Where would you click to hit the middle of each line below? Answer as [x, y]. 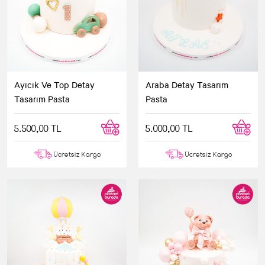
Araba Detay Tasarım [187, 84]
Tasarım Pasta [42, 98]
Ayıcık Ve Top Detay [54, 84]
